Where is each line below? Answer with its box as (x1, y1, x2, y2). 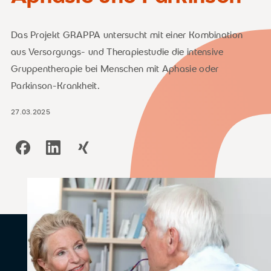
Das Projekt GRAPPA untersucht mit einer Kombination (10, 29, 243, 41)
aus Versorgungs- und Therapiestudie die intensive (10, 46, 224, 57)
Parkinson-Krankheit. (10, 80, 100, 91)
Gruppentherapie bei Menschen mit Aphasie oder (10, 63, 219, 74)
